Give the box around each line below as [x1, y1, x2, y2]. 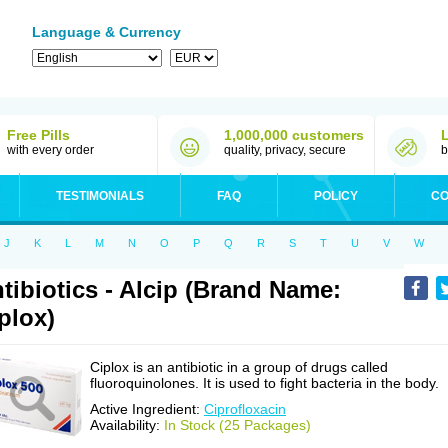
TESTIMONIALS [56, 189, 144, 203]
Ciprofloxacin [204, 401, 286, 417]
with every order [7, 143, 94, 157]
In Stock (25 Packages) [164, 417, 311, 433]
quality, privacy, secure [224, 143, 346, 157]
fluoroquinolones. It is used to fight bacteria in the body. [90, 375, 439, 391]
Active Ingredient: [90, 401, 204, 417]
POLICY [314, 189, 358, 203]
